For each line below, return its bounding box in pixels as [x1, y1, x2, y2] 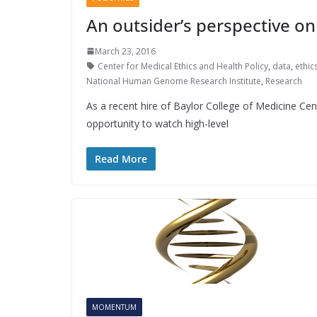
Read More [95, 151, 147, 166]
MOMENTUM [92, 301, 137, 312]
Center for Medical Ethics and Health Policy [98, 59, 268, 72]
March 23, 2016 [95, 45, 156, 57]
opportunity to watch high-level [86, 116, 229, 130]
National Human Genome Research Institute [86, 74, 261, 87]
